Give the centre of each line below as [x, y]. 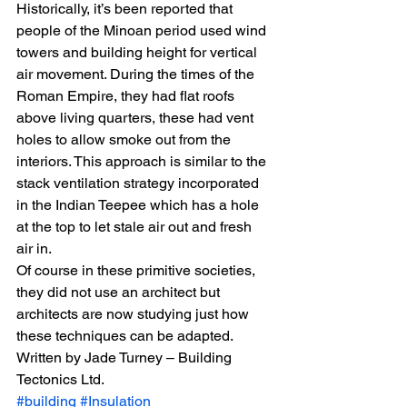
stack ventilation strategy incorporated [139, 183]
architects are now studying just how [134, 314]
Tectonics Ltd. [60, 379]
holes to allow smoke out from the [125, 139]
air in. [34, 248]
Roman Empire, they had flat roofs [127, 96]
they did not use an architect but [120, 292]
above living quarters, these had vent [137, 118]
